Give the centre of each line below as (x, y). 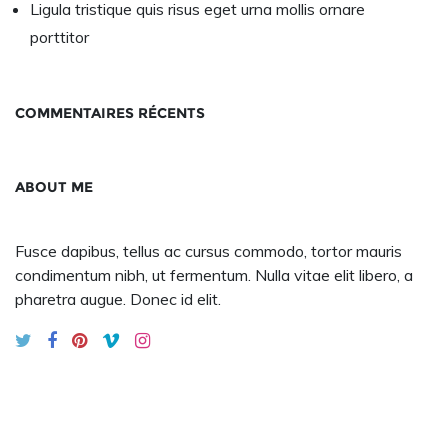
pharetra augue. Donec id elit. (118, 299)
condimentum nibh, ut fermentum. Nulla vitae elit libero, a (214, 275)
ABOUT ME (54, 187)
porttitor (59, 37)
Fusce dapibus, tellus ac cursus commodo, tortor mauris (208, 251)
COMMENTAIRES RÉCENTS (110, 113)
